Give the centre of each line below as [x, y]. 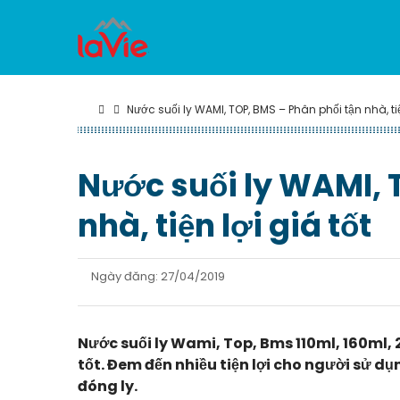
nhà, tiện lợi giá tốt [225, 225]
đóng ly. [108, 386]
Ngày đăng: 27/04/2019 [158, 276]
